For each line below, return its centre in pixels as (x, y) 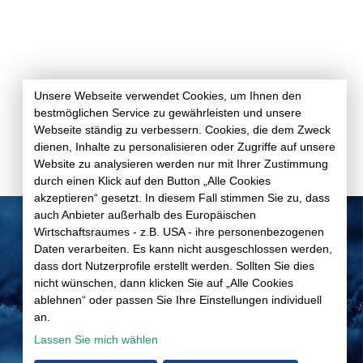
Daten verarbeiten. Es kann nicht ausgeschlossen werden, (183, 248)
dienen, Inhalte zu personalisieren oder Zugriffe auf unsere (185, 146)
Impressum (109, 275)
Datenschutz (111, 256)
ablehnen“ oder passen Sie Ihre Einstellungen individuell (178, 299)
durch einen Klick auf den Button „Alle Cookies (152, 180)
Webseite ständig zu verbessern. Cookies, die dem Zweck (182, 129)
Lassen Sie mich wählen (96, 339)
